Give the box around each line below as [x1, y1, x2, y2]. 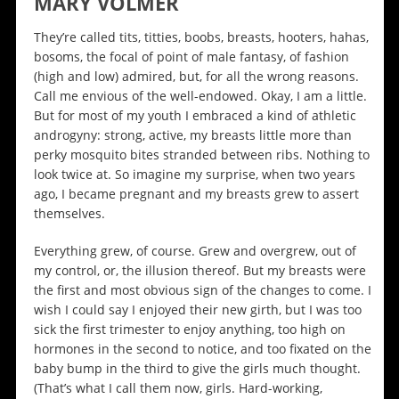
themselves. [33, 205, 105, 223]
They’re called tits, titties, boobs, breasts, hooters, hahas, [33, 28, 369, 46]
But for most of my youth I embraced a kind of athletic [33, 107, 356, 125]
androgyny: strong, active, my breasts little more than [33, 126, 352, 144]
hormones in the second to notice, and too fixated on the [33, 340, 371, 358]
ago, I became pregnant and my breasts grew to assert [33, 185, 359, 203]
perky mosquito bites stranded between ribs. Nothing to [33, 146, 370, 164]
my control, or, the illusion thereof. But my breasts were [33, 262, 366, 280]
